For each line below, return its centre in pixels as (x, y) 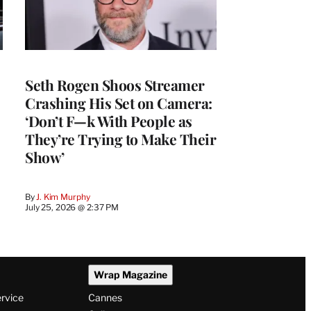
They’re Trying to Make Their (120, 138)
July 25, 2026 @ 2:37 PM (72, 207)
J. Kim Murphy (63, 196)
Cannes (105, 298)
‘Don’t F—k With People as (109, 120)
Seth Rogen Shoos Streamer (115, 84)
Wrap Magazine (130, 275)
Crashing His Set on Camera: (119, 102)
